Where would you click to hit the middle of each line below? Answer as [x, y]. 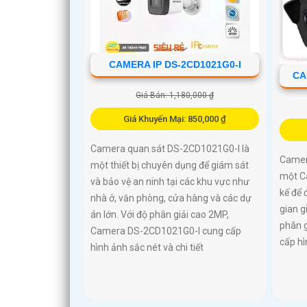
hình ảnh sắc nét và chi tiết [147, 248]
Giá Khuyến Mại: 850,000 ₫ [175, 119]
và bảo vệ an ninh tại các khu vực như [170, 182]
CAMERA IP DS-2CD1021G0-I [175, 65]
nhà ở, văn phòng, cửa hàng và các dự [171, 198]
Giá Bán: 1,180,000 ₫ [175, 96]
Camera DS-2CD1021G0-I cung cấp [166, 231]
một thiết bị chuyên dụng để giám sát [170, 165]
